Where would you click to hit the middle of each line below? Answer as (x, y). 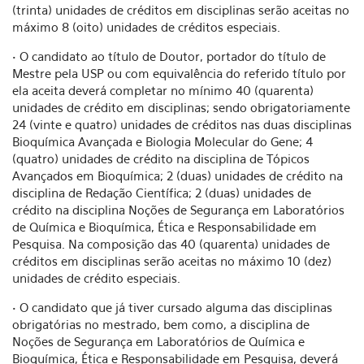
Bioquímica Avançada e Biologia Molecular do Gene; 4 (162, 141)
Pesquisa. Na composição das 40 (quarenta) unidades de (171, 244)
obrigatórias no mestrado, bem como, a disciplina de (161, 324)
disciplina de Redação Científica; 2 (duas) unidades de (162, 193)
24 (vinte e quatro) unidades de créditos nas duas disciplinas (182, 124)
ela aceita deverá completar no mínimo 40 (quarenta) (163, 90)
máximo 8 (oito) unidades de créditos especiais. (146, 27)
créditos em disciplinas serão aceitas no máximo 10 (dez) (172, 261)
